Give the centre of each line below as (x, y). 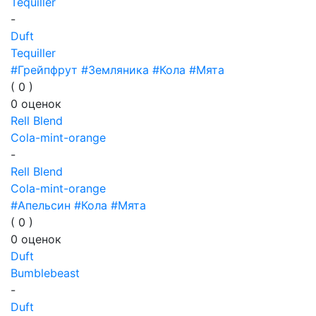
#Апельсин (41, 205)
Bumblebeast (45, 273)
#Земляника (115, 70)
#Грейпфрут (44, 70)
